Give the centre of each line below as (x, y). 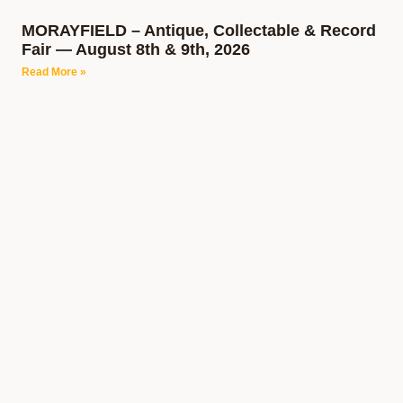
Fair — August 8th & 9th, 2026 (136, 49)
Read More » (54, 72)
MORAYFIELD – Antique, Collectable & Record (199, 31)
